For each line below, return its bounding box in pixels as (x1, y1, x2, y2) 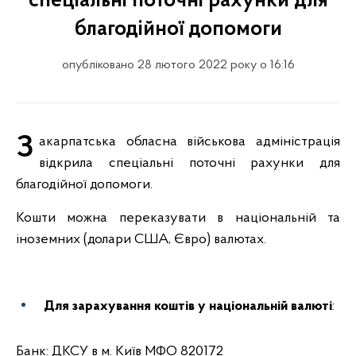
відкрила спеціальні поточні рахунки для (39, 156, 340, 171)
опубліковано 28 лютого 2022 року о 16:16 (61, 59, 295, 72)
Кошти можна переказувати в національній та (16, 211, 340, 226)
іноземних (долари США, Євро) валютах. (16, 232, 266, 247)
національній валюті (209, 299, 332, 314)
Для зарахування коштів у (44, 299, 209, 314)
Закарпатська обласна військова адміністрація (16, 133, 33, 164)
